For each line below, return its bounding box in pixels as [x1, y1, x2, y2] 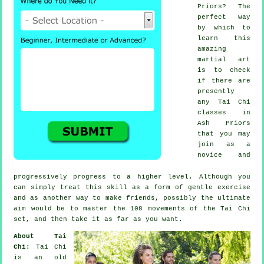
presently [197, 87, 235, 95]
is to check [197, 66, 250, 74]
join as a [197, 140, 250, 148]
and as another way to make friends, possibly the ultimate [14, 194, 250, 202]
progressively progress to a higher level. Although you [14, 173, 250, 180]
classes [197, 108, 226, 116]
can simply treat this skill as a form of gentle [14, 183, 217, 191]
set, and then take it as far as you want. [14, 215, 183, 223]
